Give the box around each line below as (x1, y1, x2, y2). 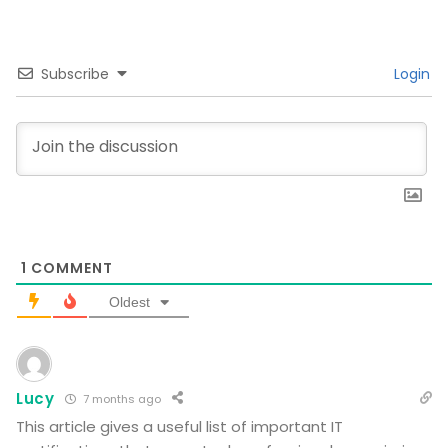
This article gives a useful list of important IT (16, 415, 343, 437)
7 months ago (79, 390, 161, 407)
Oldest (109, 293, 150, 310)
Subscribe (41, 63, 109, 84)
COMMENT (27, 257, 113, 278)
